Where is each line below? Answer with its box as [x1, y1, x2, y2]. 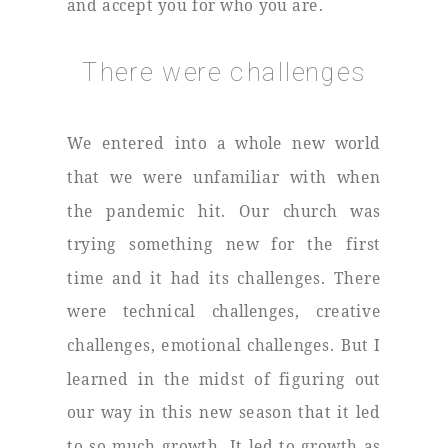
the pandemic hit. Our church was [67, 199, 381, 221]
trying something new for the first [67, 233, 381, 255]
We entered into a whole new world [67, 132, 381, 154]
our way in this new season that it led [67, 401, 381, 423]
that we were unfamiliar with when [67, 166, 381, 188]
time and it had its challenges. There [67, 267, 381, 289]
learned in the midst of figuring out [67, 367, 381, 389]
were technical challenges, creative [67, 300, 381, 322]
